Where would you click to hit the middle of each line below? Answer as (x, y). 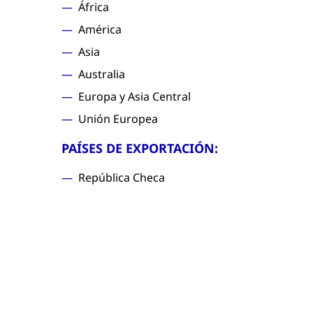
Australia (102, 74)
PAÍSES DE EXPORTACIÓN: (140, 148)
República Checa (122, 177)
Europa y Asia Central (134, 96)
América (100, 29)
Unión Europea (118, 119)
